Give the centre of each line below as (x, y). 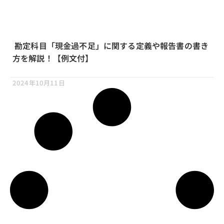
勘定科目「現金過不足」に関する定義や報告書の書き (111, 46)
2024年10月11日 (39, 83)
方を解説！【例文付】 (53, 58)
